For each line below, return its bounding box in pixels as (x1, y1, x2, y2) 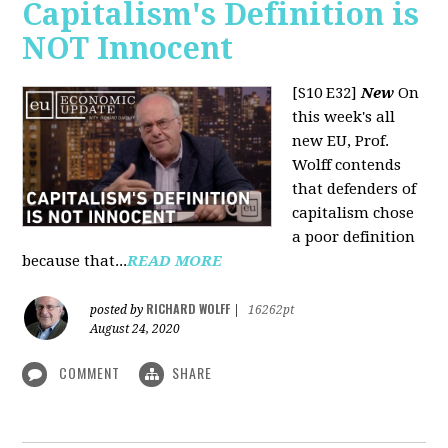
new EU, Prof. (292, 131, 390, 150)
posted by (90, 302, 147, 317)
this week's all (292, 107, 396, 126)
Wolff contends (292, 155, 402, 174)
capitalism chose (292, 203, 415, 222)
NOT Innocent (22, 30, 234, 66)
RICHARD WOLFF (146, 299, 231, 317)
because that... (22, 251, 128, 270)
